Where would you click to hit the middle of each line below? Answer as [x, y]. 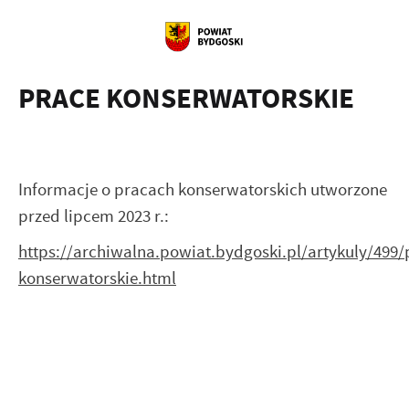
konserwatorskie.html [97, 278]
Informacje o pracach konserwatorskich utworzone [203, 189]
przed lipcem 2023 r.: [94, 216]
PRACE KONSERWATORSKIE [186, 98]
